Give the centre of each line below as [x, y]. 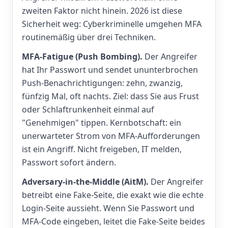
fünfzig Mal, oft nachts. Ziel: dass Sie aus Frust [110, 96]
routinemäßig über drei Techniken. [89, 37]
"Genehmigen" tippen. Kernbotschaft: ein [102, 123]
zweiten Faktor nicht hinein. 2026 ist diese [102, 11]
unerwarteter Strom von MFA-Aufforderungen [111, 136]
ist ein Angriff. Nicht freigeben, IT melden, [102, 149]
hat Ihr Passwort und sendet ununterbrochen [110, 70]
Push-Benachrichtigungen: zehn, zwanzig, [102, 83]
